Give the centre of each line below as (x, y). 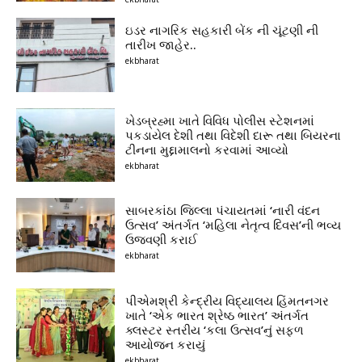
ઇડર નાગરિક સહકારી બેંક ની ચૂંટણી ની (222, 29)
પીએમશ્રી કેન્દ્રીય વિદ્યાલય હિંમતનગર (227, 301)
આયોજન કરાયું (166, 345)
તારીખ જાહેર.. (161, 44)
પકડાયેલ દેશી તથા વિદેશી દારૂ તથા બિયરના (234, 135)
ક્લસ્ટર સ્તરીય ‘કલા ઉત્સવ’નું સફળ (215, 330)
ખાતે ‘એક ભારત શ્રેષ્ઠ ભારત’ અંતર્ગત (217, 316)
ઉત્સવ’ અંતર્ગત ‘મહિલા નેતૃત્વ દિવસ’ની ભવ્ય (234, 225)
